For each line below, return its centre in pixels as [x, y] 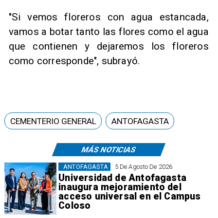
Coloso [75, 205]
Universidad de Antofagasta [122, 178]
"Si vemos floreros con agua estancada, [109, 17]
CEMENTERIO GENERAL [53, 121]
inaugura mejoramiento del [120, 187]
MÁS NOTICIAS [109, 149]
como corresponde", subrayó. [74, 61]
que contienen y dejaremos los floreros [109, 46]
